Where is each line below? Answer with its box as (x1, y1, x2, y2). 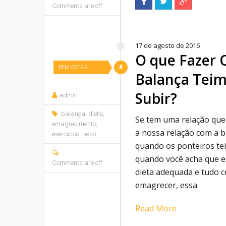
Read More (135, 203, 177, 214)
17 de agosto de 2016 (135, 41, 200, 50)
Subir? (135, 89, 177, 108)
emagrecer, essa (135, 180, 197, 191)
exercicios (52, 130, 79, 138)
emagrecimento (52, 120, 96, 128)
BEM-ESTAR (59, 64, 88, 71)
